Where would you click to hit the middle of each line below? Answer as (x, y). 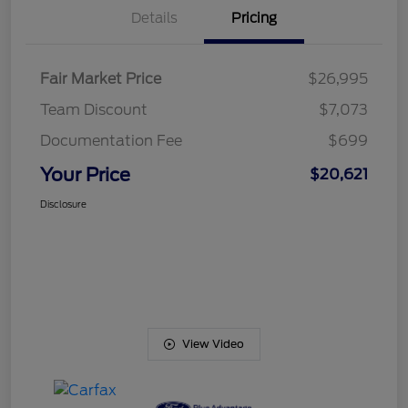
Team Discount (94, 109)
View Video (213, 343)
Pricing (254, 18)
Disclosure (63, 204)
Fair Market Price (101, 78)
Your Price (85, 174)
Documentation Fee (111, 140)
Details (154, 18)
